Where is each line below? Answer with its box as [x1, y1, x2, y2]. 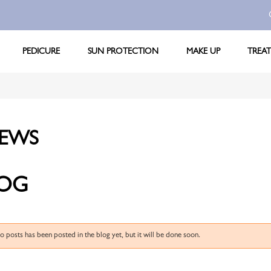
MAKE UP [186, 47, 220, 56]
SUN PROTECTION [88, 47, 159, 56]
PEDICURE [22, 47, 60, 56]
